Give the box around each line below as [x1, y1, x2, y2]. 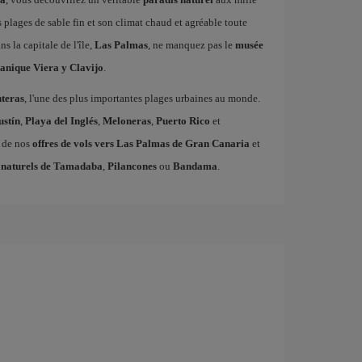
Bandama [172, 160, 217, 172]
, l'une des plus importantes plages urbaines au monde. [23, 92, 260, 104]
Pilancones [107, 160, 157, 172]
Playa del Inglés [24, 115, 98, 127]
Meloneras [102, 115, 151, 127]
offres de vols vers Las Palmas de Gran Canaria [32, 137, 250, 149]
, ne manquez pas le [147, 39, 235, 51]
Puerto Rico [155, 115, 210, 127]
